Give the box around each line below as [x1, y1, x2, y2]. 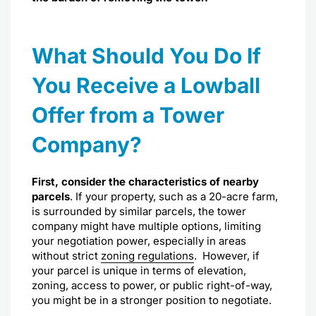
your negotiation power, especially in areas [32, 234, 246, 248]
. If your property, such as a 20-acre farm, [70, 190, 278, 204]
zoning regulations [101, 249, 194, 263]
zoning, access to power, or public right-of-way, [32, 279, 272, 293]
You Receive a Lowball [32, 73, 260, 99]
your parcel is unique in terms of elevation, [32, 264, 246, 278]
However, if [202, 249, 260, 263]
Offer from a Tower [32, 102, 224, 128]
